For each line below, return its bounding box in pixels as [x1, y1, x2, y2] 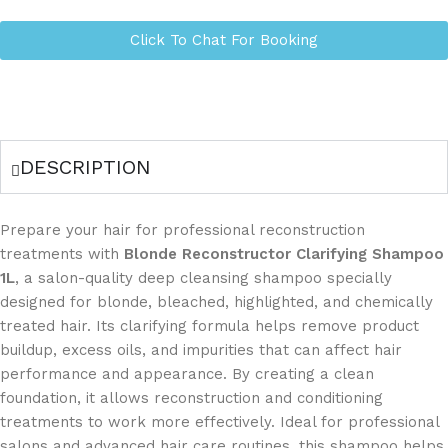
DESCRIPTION [20, 154, 151, 179]
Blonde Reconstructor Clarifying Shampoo [124, 244, 444, 263]
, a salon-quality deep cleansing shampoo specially [15, 268, 392, 287]
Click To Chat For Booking [129, 30, 318, 49]
